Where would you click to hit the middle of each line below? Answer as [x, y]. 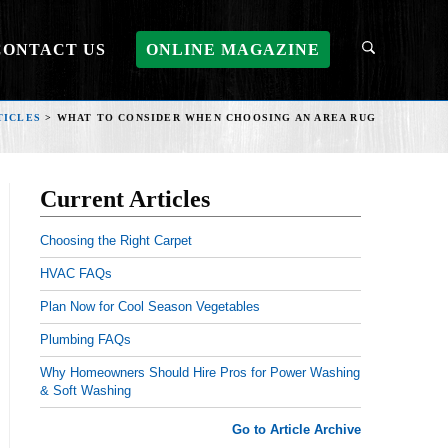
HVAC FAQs [76, 273]
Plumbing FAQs [85, 339]
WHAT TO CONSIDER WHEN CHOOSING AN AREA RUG [216, 117]
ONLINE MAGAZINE [233, 49]
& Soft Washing [85, 390]
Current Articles [125, 199]
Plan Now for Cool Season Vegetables [150, 306]
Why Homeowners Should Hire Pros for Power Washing [200, 372]
